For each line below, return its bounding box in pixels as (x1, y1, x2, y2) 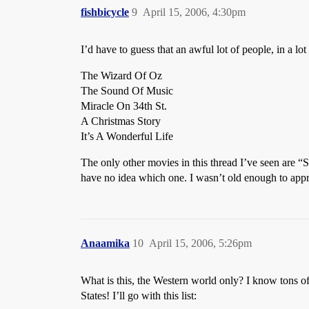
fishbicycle (81, 6, 129, 18)
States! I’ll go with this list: (81, 289, 197, 301)
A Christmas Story (81, 114, 161, 127)
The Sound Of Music (81, 84, 173, 97)
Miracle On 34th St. (81, 99, 167, 112)
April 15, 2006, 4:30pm (143, 6, 246, 18)
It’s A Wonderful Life (81, 130, 173, 142)
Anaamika (81, 237, 130, 249)
